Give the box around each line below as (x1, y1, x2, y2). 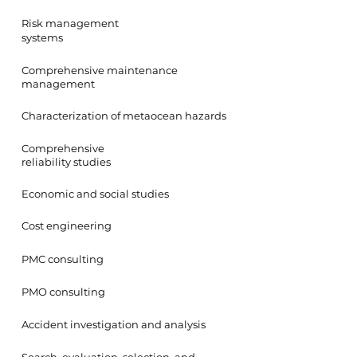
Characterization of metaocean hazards (22, 109, 226, 122)
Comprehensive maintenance (22, 64, 178, 76)
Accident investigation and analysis (22, 318, 206, 331)
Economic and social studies (22, 187, 169, 200)
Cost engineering (22, 219, 112, 232)
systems (22, 31, 63, 44)
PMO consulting (22, 285, 105, 298)
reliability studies (22, 155, 111, 168)
